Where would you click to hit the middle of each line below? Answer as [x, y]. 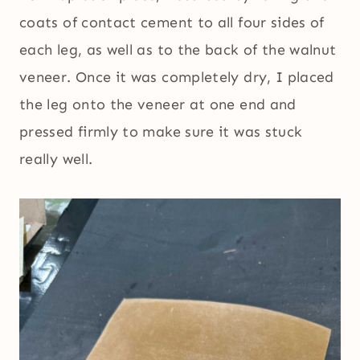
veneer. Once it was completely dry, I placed [177, 78]
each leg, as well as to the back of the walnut [178, 50]
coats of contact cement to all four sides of [172, 23]
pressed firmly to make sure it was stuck [161, 132]
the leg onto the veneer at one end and [158, 105]
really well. [56, 160]
